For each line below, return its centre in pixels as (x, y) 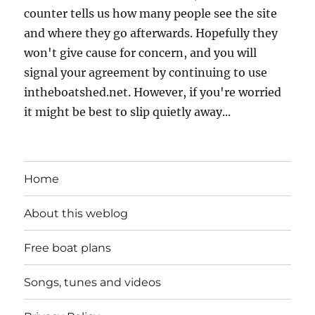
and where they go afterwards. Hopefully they (151, 33)
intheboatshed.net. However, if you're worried (153, 92)
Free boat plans (68, 247)
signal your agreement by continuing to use (146, 73)
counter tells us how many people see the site (151, 14)
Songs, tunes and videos (93, 282)
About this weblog (76, 213)
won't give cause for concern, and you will (141, 53)
